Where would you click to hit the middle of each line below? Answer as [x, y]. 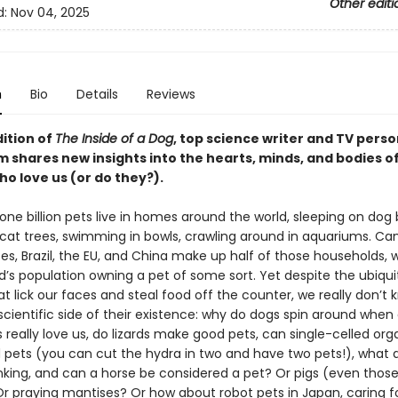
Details [97, 94]
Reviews [171, 94]
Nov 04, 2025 [50, 13]
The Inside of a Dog [114, 139]
